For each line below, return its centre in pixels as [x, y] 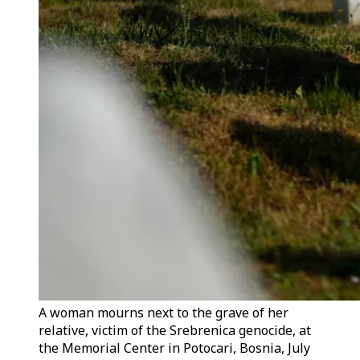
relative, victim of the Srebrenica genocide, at [175, 330]
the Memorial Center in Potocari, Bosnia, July [174, 348]
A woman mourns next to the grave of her [164, 313]
